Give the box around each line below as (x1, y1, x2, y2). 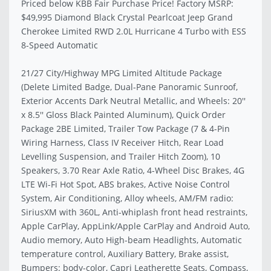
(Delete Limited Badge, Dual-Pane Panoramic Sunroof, (21, 81, 238, 93)
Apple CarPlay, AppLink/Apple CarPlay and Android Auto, (21, 220, 250, 232)
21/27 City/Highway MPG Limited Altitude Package (21, 67, 222, 79)
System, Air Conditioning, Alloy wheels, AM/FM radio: (21, 192, 233, 204)
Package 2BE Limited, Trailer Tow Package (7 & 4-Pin (21, 123, 230, 135)
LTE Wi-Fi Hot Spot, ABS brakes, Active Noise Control (21, 178, 230, 191)
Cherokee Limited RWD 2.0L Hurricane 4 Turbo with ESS (21, 25, 246, 38)
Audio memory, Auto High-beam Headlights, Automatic (21, 234, 242, 246)
